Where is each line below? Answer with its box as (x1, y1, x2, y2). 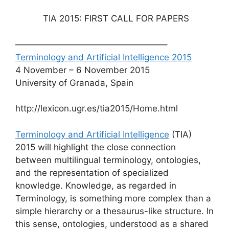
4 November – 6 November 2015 (15, 64, 150, 75)
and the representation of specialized (15, 167, 169, 178)
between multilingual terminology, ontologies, (15, 154, 201, 165)
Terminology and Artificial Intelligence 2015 (15, 52, 192, 62)
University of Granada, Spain (15, 77, 133, 88)
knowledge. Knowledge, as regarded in (15, 180, 176, 191)
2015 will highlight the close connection (15, 142, 176, 152)
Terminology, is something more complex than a (15, 193, 211, 203)
